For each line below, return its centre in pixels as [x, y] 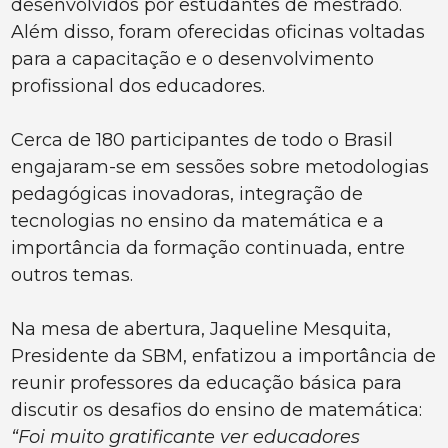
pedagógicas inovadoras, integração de [187, 194]
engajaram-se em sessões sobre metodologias [220, 167]
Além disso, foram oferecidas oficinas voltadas [218, 32]
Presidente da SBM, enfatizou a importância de [224, 356]
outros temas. [72, 275]
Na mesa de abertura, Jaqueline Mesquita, [201, 329]
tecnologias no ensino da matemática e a [198, 221]
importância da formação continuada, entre [208, 248]
